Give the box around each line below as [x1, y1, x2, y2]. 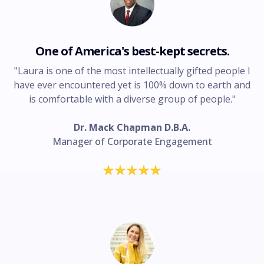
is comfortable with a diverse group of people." [28, 93, 236, 106]
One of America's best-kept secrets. [35, 43, 229, 60]
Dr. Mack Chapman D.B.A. [74, 121, 190, 134]
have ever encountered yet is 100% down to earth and [14, 78, 250, 92]
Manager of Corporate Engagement [52, 135, 212, 148]
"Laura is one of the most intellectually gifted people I [14, 64, 250, 78]
